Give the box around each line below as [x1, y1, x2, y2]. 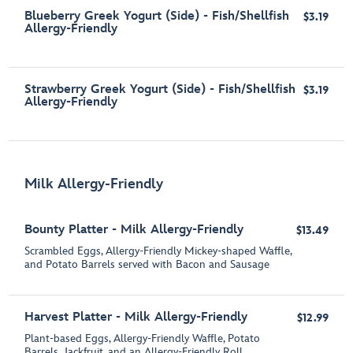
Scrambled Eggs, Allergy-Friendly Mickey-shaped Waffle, [24, 244, 292, 258]
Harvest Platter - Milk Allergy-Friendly [24, 310, 248, 325]
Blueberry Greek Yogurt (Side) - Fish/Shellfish [24, 9, 290, 24]
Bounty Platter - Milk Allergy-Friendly [24, 222, 244, 238]
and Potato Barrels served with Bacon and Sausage [24, 258, 270, 272]
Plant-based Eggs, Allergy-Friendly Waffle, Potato [24, 332, 261, 346]
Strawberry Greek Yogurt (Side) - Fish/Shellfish [24, 82, 296, 98]
